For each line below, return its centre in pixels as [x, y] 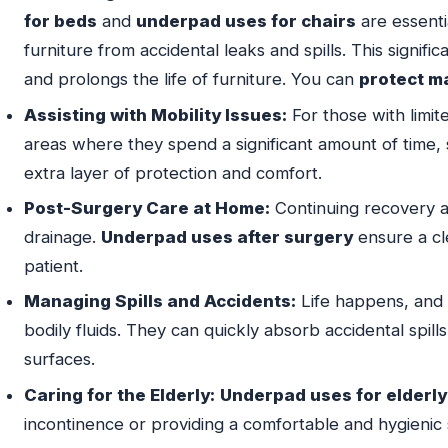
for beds [60, 21]
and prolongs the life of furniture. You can [191, 79]
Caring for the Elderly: [119, 394]
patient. [53, 266]
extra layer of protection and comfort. [173, 172]
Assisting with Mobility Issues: [155, 114]
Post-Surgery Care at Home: [147, 208]
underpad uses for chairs [246, 21]
